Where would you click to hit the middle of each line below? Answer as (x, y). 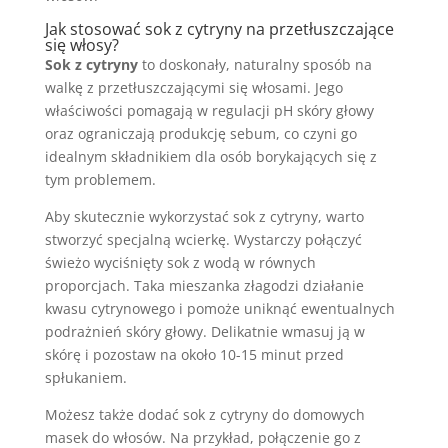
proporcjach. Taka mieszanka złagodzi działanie (204, 285)
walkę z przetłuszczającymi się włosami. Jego (193, 87)
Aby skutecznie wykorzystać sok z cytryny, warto (204, 216)
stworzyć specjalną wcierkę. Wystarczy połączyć (203, 239)
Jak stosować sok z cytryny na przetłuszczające (219, 29)
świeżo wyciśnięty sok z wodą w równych (180, 262)
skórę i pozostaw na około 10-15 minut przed (194, 354)
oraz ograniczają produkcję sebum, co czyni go (200, 133)
